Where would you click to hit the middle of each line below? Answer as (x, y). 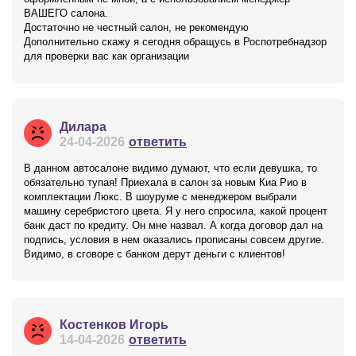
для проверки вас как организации (106, 56)
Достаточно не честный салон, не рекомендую (136, 27)
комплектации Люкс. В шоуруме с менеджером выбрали (160, 197)
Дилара (83, 127)
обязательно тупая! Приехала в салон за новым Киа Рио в (165, 182)
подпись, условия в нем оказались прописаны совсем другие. (174, 240)
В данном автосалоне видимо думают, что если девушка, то (170, 168)
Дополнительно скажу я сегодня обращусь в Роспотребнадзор (175, 42)
